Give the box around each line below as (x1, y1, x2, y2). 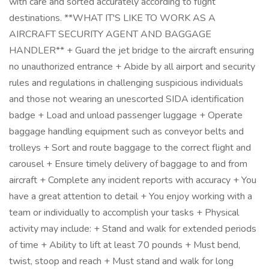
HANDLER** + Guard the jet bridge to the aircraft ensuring (9, 44, 254, 57)
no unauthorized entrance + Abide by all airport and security (9, 60, 255, 73)
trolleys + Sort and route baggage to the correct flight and (9, 141, 251, 154)
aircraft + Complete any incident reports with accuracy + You (9, 174, 256, 187)
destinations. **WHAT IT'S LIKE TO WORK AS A (9, 11, 216, 25)
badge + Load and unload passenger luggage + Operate (9, 109, 243, 122)
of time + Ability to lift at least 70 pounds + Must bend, (9, 238, 240, 252)
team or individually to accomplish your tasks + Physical (9, 206, 239, 219)
